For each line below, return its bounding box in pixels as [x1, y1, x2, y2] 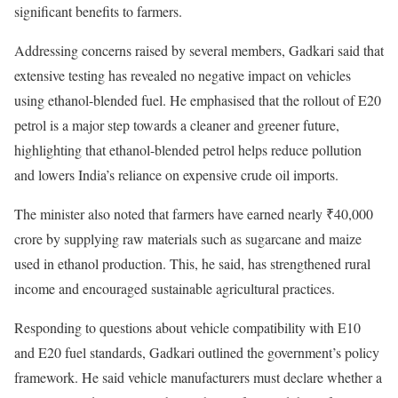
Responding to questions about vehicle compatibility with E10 [14, 318, 361, 338]
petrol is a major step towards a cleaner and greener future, [14, 115, 339, 135]
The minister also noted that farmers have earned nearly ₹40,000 [14, 204, 373, 224]
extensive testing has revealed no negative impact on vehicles [14, 66, 351, 85]
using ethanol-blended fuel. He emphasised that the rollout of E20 [14, 91, 381, 110]
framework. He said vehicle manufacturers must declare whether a [14, 368, 382, 387]
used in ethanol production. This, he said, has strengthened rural [14, 254, 370, 274]
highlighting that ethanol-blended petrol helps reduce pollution [14, 140, 362, 160]
